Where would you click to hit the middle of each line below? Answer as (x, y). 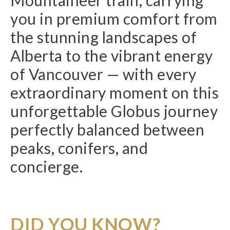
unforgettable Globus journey (114, 111)
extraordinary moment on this (114, 92)
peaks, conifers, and (79, 148)
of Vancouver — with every (103, 74)
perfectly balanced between (107, 129)
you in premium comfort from (114, 18)
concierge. (46, 166)
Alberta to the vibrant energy (112, 55)
